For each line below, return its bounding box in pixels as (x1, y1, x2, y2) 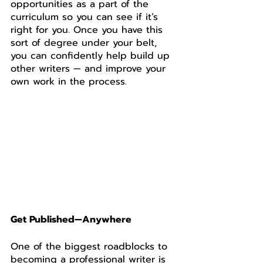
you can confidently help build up (11, 49, 173, 63)
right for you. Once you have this (11, 23, 166, 37)
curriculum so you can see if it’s (11, 10, 161, 24)
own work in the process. (11, 75, 130, 89)
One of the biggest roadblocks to (11, 240, 171, 254)
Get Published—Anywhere (11, 213, 131, 227)
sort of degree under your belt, (11, 36, 160, 50)
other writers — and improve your (11, 62, 169, 76)
